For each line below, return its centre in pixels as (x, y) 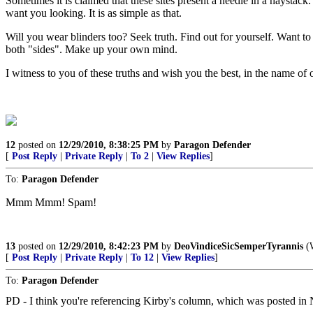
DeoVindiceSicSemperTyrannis (239, 246)
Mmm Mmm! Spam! (51, 202)
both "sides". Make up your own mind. (92, 49)
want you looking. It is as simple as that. (94, 13)
